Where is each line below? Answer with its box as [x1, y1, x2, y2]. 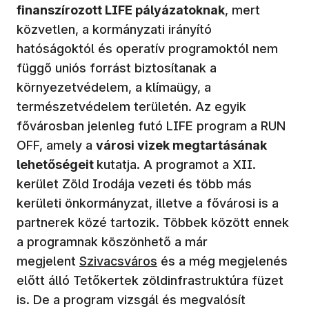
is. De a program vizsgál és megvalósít [17, 292, 246, 307]
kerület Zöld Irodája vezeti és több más [17, 176, 252, 191]
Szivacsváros [79, 253, 157, 268]
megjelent [17, 253, 79, 268]
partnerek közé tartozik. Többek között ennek [17, 215, 289, 230]
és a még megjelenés [157, 253, 288, 268]
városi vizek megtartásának [96, 137, 267, 152]
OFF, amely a [17, 137, 96, 152]
